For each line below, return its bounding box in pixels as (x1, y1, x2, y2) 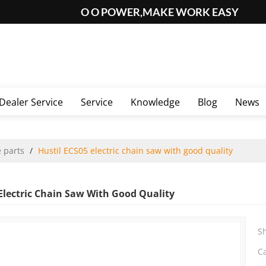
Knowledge (131, 96, 180, 109)
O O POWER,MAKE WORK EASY (81, 5, 239, 18)
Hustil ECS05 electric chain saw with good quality (38, 145, 233, 157)
